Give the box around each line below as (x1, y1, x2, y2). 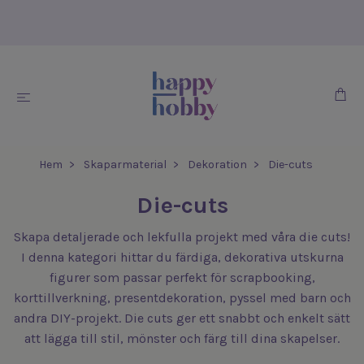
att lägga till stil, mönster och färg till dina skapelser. (24, 331, 340, 346)
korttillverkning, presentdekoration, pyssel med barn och (13, 290, 351, 305)
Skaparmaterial (83, 158, 167, 171)
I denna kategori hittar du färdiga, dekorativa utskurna (20, 249, 344, 265)
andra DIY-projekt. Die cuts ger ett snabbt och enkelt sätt (14, 310, 350, 326)
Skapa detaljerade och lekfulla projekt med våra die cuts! (14, 229, 350, 245)
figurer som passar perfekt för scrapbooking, (49, 270, 315, 285)
